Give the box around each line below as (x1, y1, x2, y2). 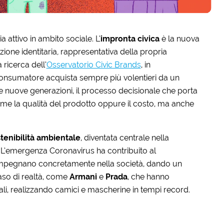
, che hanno (127, 171, 169, 181)
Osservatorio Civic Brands (46, 59, 141, 69)
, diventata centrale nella (80, 132, 169, 142)
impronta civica (100, 33, 159, 43)
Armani (69, 171, 99, 181)
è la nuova (159, 33, 199, 43)
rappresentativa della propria (60, 46, 167, 56)
